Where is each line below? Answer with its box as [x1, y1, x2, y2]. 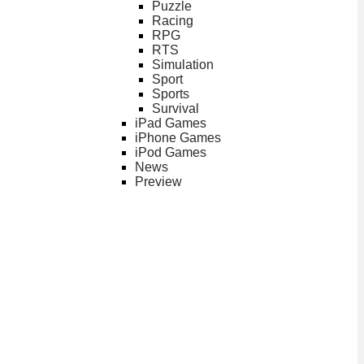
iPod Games [134, 145, 206, 160]
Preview [134, 175, 182, 189]
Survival [151, 102, 199, 116]
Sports [151, 87, 189, 102]
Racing [151, 14, 193, 28]
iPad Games [134, 116, 206, 131]
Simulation [151, 58, 214, 72]
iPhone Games [134, 131, 221, 145]
